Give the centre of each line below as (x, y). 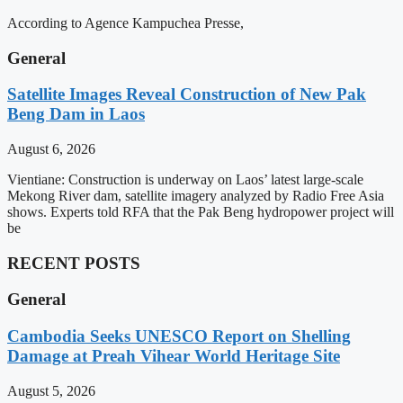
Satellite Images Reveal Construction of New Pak (187, 94)
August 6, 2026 (51, 148)
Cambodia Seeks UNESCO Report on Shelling (179, 336)
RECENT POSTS (74, 263)
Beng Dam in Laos (76, 114)
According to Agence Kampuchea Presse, (125, 22)
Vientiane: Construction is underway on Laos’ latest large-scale (185, 179)
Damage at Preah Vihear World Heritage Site (174, 356)
